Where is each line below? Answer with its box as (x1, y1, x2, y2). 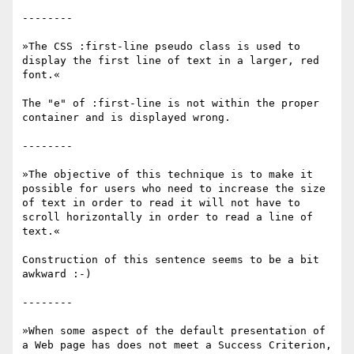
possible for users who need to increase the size (22, 183, 326, 195)
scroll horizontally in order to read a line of (22, 211, 313, 224)
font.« (22, 69, 60, 81)
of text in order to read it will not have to (22, 197, 300, 209)
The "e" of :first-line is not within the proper (22, 97, 319, 110)
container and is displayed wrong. (22, 111, 231, 124)
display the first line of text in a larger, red (22, 55, 319, 67)
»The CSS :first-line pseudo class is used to (22, 40, 300, 53)
